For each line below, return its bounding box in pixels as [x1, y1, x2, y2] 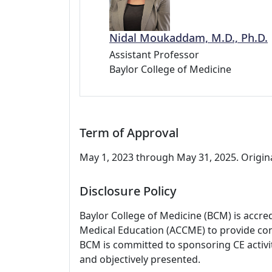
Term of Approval [80, 124, 178, 141]
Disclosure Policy [80, 182, 177, 199]
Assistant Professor [109, 47, 199, 61]
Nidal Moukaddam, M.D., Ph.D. [109, 30, 268, 45]
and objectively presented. [80, 252, 200, 266]
